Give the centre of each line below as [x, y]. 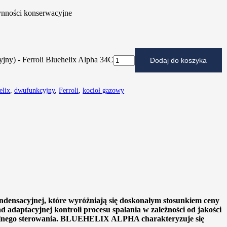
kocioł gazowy [104, 90]
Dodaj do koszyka [178, 61]
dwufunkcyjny [35, 90]
